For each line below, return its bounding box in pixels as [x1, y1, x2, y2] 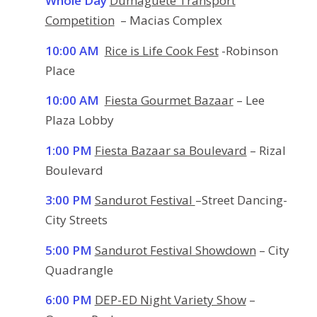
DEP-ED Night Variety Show [94, 292, 246, 309]
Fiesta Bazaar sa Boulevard [94, 142, 247, 158]
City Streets [45, 212, 108, 229]
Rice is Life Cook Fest [104, 42, 219, 59]
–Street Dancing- [195, 192, 287, 209]
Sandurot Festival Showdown [94, 241, 256, 258]
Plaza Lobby [45, 112, 114, 129]
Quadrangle [45, 261, 113, 278]
